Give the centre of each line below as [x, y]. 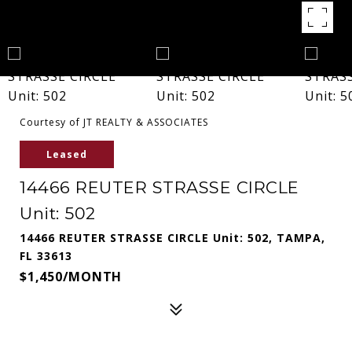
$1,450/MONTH [71, 277]
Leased [67, 154]
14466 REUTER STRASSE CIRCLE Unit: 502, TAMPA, [172, 238]
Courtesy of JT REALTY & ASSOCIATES [114, 122]
